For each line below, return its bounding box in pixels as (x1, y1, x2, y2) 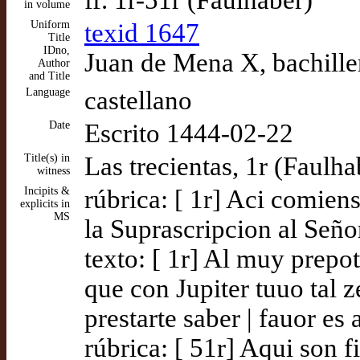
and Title (29, 70, 70, 82)
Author (38, 57, 70, 69)
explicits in (20, 198, 70, 210)
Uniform (31, 18, 70, 31)
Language (26, 86, 70, 98)
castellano (84, 86, 192, 115)
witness (37, 165, 70, 177)
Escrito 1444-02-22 (84, 119, 293, 148)
